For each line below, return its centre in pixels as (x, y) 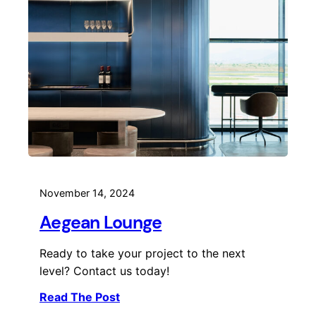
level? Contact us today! (104, 271)
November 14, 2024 (87, 193)
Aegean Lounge (101, 223)
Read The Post (80, 297)
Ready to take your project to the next (142, 254)
